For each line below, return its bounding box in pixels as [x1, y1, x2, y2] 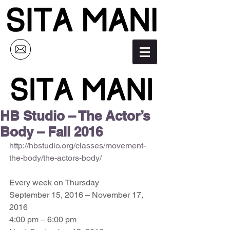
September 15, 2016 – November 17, [9, 190, 145, 200]
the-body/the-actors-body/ [9, 153, 102, 163]
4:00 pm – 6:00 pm [9, 215, 79, 224]
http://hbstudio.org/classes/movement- [9, 141, 146, 150]
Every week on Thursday [9, 178, 101, 187]
